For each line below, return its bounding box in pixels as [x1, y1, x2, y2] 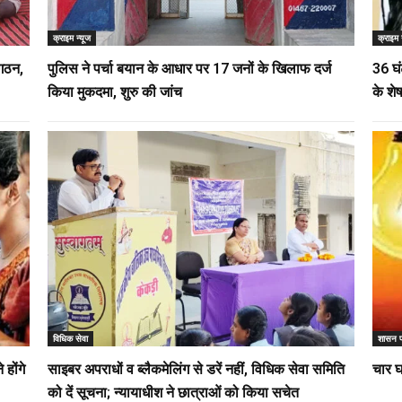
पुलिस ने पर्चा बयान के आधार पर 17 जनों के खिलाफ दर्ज [47, 59, 331, 77]
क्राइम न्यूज [52, 31, 91, 44]
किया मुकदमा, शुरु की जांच [47, 83, 182, 100]
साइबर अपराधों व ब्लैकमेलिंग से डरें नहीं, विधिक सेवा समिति [47, 360, 345, 378]
